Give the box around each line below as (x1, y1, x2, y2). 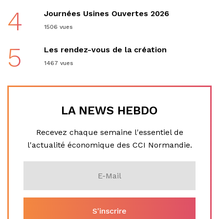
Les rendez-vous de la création (44, 44, 167, 54)
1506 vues (44, 23, 73, 30)
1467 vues (44, 59, 73, 66)
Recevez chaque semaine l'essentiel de (36, 127, 183, 137)
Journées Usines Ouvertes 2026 (44, 8, 169, 18)
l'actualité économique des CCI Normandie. (27, 140, 192, 150)
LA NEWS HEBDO (61, 103, 158, 117)
